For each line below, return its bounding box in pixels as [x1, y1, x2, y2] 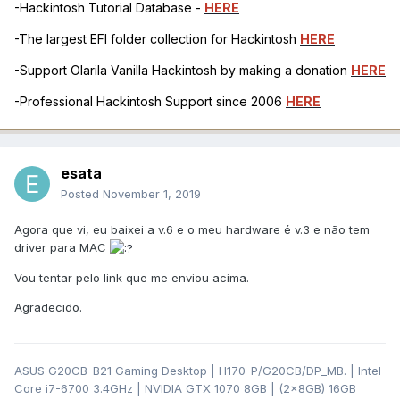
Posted [61, 186, 103, 201]
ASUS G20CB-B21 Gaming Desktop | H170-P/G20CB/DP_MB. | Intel [14, 362, 381, 378]
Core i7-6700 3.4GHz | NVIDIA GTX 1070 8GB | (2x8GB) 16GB [14, 380, 356, 396]
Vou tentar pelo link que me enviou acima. [14, 270, 249, 285]
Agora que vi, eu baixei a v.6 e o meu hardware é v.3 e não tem [14, 221, 370, 237]
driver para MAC [14, 239, 110, 254]
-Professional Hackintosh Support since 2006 [14, 93, 286, 109]
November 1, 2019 [103, 186, 201, 201]
